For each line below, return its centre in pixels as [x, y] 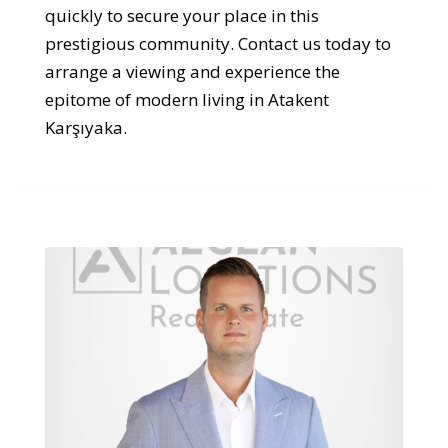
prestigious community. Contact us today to [218, 43]
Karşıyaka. [86, 127]
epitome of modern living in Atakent [187, 99]
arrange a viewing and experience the [192, 71]
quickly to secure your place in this [182, 15]
